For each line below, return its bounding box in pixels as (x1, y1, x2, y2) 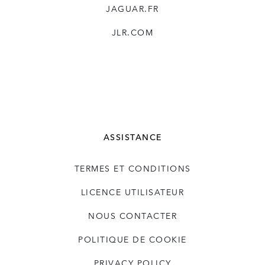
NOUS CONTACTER (88, 209, 177, 222)
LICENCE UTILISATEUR (80, 186, 185, 198)
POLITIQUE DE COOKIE (78, 233, 187, 245)
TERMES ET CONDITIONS (74, 162, 191, 174)
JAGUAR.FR (106, 2, 159, 15)
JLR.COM (111, 26, 154, 38)
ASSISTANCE (103, 131, 162, 143)
